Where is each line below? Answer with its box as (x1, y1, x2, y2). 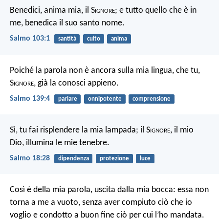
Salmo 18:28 (10, 154, 50, 163)
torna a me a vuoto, (10, 198, 80, 208)
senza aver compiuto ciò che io (80, 198, 192, 208)
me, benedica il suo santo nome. (10, 19, 125, 28)
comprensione (132, 95, 171, 102)
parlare (58, 95, 77, 102)
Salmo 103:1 (10, 35, 50, 43)
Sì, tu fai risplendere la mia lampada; (10, 125, 138, 135)
